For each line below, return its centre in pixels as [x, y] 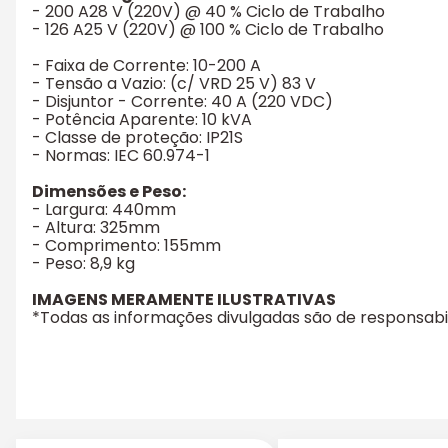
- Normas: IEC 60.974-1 [121, 156]
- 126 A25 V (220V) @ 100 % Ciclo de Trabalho [208, 30]
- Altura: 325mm [96, 228]
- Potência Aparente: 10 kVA [142, 120]
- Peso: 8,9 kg [83, 264]
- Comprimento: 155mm [126, 246]
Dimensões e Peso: [109, 192]
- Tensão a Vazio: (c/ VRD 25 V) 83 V [174, 84]
